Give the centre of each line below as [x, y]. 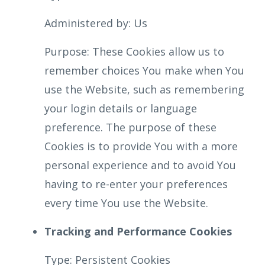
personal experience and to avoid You [140, 165]
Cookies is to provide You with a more [141, 146]
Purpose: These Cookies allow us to [134, 51]
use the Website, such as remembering [144, 89]
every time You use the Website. [126, 203]
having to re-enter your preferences [136, 184]
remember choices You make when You [144, 70]
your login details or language [121, 108]
